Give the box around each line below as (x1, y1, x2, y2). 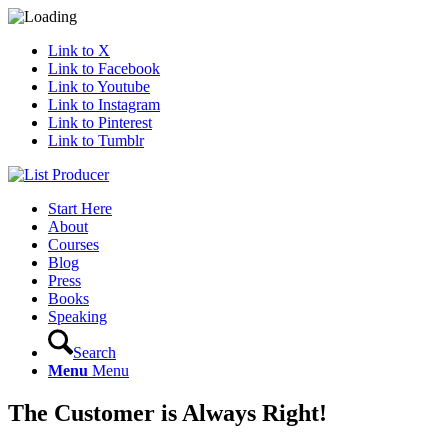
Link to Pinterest (48, 114, 152, 131)
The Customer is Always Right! (8, 399, 327, 426)
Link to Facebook (48, 60, 160, 77)
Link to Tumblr (48, 132, 144, 149)
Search (73, 344, 116, 361)
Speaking (48, 308, 107, 325)
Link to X (48, 42, 110, 59)
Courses (48, 236, 99, 253)
